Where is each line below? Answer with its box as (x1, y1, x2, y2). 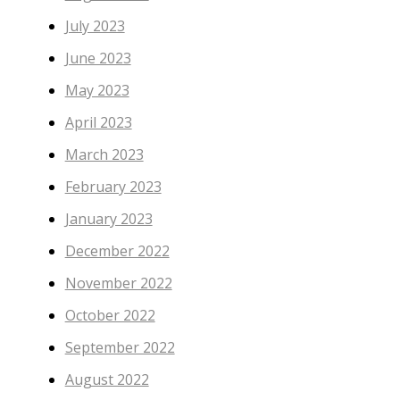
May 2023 (64, 80, 129, 101)
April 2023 (64, 112, 132, 133)
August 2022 (64, 370, 149, 390)
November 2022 (64, 273, 172, 294)
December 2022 (64, 241, 170, 262)
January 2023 (64, 209, 153, 229)
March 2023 (64, 145, 144, 165)
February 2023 (64, 177, 162, 197)
